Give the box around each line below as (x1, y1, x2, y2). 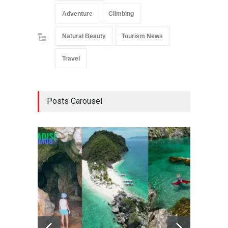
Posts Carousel (47, 96, 102, 106)
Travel (62, 55, 80, 63)
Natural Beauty (62, 33, 106, 40)
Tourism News (122, 33, 163, 40)
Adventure (62, 10, 93, 18)
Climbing (108, 10, 134, 18)
